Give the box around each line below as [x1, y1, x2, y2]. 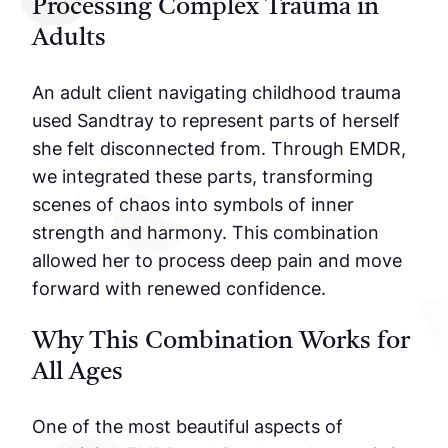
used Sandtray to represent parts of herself [32, 109, 400, 132]
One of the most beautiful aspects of [32, 415, 343, 438]
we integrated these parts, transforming [32, 165, 373, 188]
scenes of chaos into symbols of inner [32, 193, 354, 216]
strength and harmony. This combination [32, 221, 379, 244]
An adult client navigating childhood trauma [32, 81, 401, 104]
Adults [32, 26, 106, 52]
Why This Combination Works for [32, 329, 410, 355]
